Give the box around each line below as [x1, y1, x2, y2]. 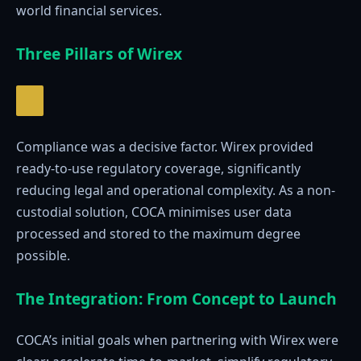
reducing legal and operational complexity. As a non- [16, 180, 335, 199]
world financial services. [16, 2, 162, 20]
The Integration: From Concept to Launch [16, 287, 337, 309]
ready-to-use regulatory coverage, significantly [16, 159, 301, 177]
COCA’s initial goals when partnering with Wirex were [16, 331, 338, 350]
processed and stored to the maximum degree [16, 224, 301, 243]
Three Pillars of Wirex [16, 43, 182, 65]
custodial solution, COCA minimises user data [16, 202, 292, 221]
